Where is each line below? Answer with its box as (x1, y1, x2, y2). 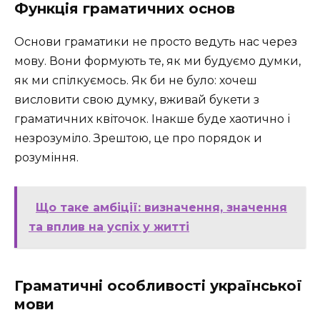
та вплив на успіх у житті (29, 220, 189, 234)
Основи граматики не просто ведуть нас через (14, 34, 297, 49)
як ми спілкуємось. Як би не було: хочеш (14, 73, 257, 87)
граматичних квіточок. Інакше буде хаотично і (14, 111, 290, 126)
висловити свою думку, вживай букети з (14, 92, 259, 106)
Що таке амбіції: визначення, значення (36, 201, 287, 215)
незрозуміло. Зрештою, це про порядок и (14, 131, 262, 145)
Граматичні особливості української (14, 277, 302, 295)
